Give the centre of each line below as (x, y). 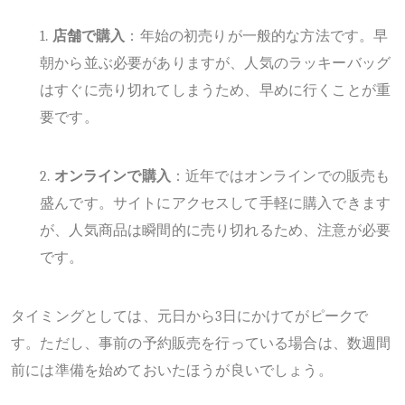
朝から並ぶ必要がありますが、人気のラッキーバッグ (216, 64)
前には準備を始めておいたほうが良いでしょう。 (172, 371)
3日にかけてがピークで (292, 317)
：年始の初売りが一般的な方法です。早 (257, 37)
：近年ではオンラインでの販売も (280, 177)
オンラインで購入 (112, 177)
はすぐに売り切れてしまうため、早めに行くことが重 (216, 91)
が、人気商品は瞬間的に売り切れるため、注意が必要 (216, 231)
